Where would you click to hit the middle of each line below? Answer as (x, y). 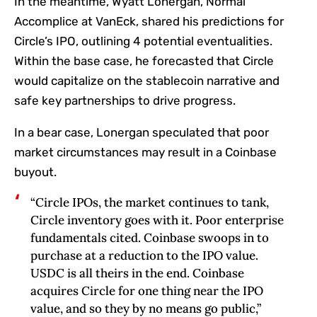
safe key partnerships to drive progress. (125, 100)
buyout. (35, 172)
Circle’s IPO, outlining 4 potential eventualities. (143, 41)
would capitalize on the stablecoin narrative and (147, 80)
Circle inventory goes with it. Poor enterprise (157, 220)
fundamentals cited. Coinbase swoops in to (149, 237)
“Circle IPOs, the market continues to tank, (149, 202)
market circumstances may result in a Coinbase (145, 152)
